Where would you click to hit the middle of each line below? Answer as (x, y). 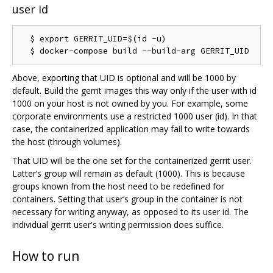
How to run (46, 256)
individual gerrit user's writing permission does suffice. (118, 224)
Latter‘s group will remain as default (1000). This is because (129, 173)
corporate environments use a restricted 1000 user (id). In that (135, 116)
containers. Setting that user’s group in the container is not (127, 199)
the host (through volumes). (67, 141)
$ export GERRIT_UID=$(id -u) (93, 38)
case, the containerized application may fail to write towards (131, 129)
